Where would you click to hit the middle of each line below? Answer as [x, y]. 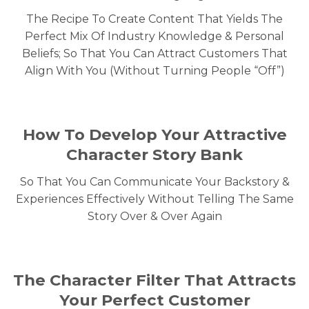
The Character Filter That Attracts [154, 280]
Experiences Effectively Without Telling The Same [154, 199]
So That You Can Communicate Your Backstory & [154, 181]
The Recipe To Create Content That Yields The [154, 19]
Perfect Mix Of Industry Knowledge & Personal [154, 36]
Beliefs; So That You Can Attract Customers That [154, 53]
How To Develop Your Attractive [154, 135]
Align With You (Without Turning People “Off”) [154, 70]
